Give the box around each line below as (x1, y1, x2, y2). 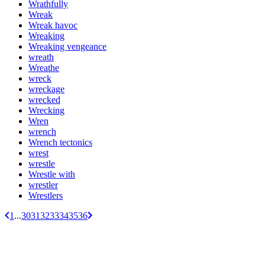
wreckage (28, 84, 64, 95)
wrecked (28, 95, 60, 105)
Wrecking (28, 105, 64, 116)
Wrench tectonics (28, 137, 92, 148)
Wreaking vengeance (28, 41, 106, 52)
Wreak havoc (28, 20, 77, 31)
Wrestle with (28, 169, 75, 180)
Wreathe (28, 63, 59, 73)
